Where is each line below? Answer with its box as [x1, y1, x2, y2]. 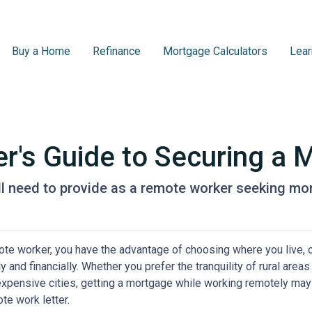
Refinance [92, 45, 141, 58]
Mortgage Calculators [162, 45, 267, 58]
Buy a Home [11, 45, 70, 58]
